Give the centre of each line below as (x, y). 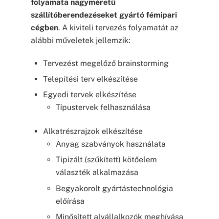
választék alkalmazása (97, 173)
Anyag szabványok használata (110, 144)
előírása (70, 201)
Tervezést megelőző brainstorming (106, 63)
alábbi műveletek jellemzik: (80, 40)
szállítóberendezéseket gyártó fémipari (104, 15)
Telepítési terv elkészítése (91, 79)
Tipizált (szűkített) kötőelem (106, 160)
